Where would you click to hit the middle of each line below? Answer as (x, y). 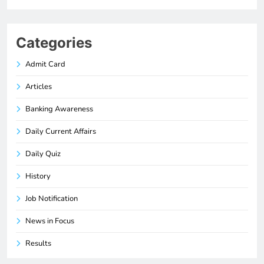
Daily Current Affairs (61, 131)
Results (38, 243)
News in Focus (50, 221)
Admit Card (45, 64)
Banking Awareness (59, 109)
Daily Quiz (43, 154)
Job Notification (52, 198)
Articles (39, 86)
